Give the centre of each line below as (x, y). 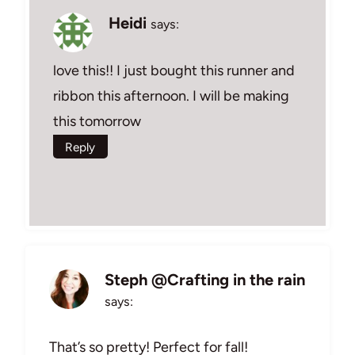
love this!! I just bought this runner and (174, 70)
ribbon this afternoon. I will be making (171, 95)
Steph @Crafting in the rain (205, 279)
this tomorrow (97, 121)
